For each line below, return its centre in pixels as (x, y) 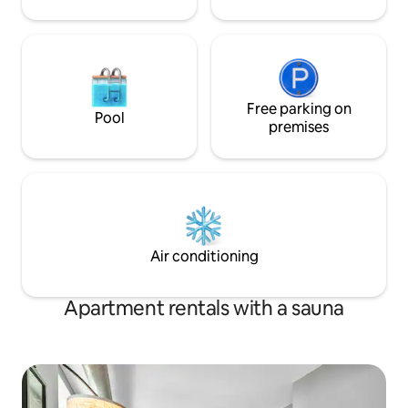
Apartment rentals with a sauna (204, 308)
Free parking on (299, 109)
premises (299, 127)
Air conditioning (204, 256)
